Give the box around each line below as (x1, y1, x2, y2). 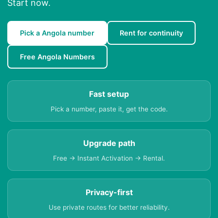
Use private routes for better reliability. (48, 203, 170, 212)
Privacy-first (85, 187, 133, 198)
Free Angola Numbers (20, 53, 95, 61)
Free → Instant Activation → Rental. (53, 154, 165, 163)
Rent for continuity (120, 29, 183, 37)
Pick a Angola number (20, 29, 94, 37)
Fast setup (89, 89, 129, 99)
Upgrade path (83, 138, 135, 148)
